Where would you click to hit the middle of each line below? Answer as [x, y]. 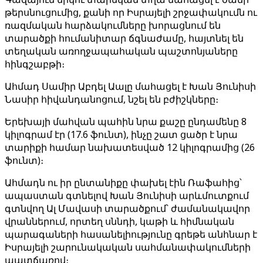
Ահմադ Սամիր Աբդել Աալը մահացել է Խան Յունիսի [130, 86]
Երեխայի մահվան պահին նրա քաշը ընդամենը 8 [126, 122]
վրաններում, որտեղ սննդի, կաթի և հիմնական [119, 221]
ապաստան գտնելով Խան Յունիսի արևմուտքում [127, 195]
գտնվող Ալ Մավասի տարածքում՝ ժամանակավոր [127, 208]
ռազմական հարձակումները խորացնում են [113, 25]
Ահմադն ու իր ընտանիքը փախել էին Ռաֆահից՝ [123, 183]
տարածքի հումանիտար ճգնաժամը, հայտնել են [124, 38]
